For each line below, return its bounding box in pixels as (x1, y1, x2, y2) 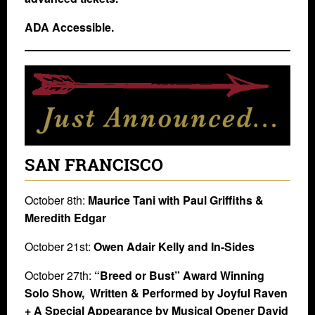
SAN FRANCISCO (25, 153, 163, 176)
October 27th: (25, 266, 94, 283)
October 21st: (25, 238, 94, 255)
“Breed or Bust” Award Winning (94, 266, 264, 283)
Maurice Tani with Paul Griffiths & (88, 191, 264, 208)
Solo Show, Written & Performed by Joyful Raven (25, 284, 288, 301)
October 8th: (25, 191, 88, 208)
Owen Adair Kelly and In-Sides (94, 238, 255, 255)
